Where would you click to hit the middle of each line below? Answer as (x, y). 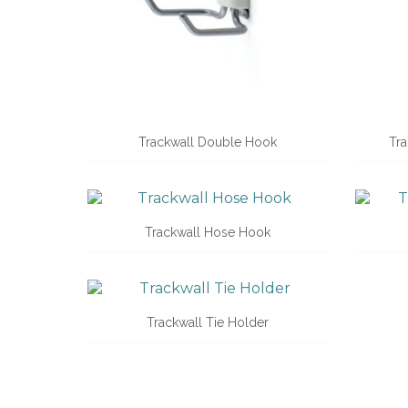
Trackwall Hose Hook (207, 232)
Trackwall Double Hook (207, 142)
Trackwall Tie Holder (207, 322)
